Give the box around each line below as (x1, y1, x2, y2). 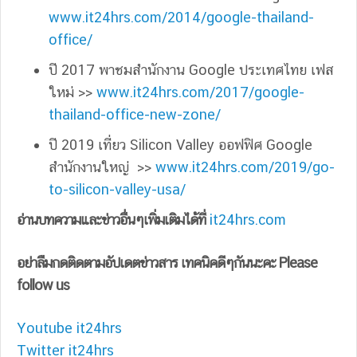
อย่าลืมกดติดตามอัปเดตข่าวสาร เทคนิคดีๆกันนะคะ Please (17, 253, 317, 271)
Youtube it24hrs (17, 319, 122, 336)
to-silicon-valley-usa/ (49, 180, 186, 198)
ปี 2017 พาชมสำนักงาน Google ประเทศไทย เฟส (49, 61, 334, 78)
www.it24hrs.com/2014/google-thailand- (49, 8, 314, 25)
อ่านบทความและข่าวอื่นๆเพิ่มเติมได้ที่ (17, 210, 206, 228)
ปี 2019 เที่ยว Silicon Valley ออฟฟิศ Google (49, 135, 312, 153)
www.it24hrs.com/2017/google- (96, 83, 304, 100)
